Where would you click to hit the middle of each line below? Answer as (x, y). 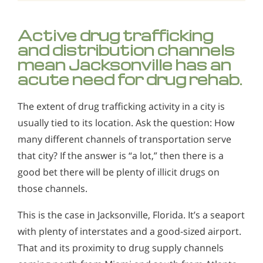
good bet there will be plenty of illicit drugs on (119, 172)
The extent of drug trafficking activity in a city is (121, 106)
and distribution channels (126, 49)
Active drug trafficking (115, 35)
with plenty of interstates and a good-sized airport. (129, 232)
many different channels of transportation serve (124, 139)
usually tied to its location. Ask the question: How (126, 122)
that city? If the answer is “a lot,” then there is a (121, 155)
